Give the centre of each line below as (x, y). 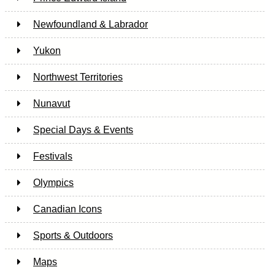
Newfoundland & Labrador (91, 24)
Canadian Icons (68, 209)
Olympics (53, 182)
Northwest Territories (78, 77)
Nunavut (52, 103)
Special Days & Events (83, 130)
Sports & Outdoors (73, 235)
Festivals (53, 156)
